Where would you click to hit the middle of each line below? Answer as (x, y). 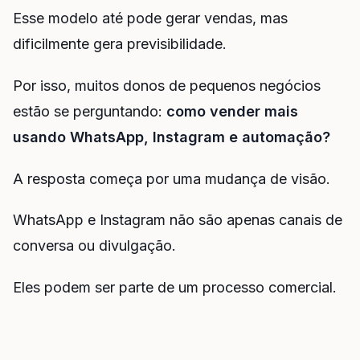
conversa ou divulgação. (94, 246)
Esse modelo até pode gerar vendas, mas (150, 18)
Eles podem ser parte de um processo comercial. (175, 288)
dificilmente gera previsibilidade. (120, 43)
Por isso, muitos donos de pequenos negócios (167, 85)
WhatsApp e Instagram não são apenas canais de (178, 220)
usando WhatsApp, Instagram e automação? (172, 137)
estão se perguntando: (90, 111)
